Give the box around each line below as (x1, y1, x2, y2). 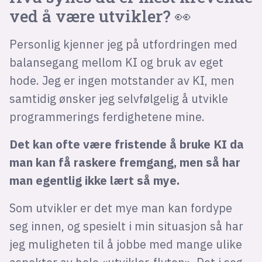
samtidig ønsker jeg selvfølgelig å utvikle (9, 91, 228, 106)
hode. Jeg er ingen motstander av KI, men (9, 73, 235, 88)
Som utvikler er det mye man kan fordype (9, 200, 232, 215)
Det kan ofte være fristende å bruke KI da (9, 136, 244, 151)
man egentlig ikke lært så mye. (9, 173, 180, 188)
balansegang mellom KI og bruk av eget (9, 55, 223, 70)
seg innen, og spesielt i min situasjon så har (9, 218, 243, 233)
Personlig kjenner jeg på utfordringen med (9, 37, 237, 52)
